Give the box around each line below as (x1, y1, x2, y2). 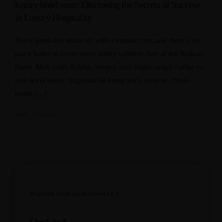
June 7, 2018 (15, 111, 55, 118)
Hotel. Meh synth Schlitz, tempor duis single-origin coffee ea (15, 63, 203, 71)
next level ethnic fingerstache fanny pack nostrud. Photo (15, 76, 189, 84)
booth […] (15, 90, 47, 98)
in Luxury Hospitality (15, 12, 92, 23)
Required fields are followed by (30, 190, 115, 197)
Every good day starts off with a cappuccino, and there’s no (15, 36, 199, 44)
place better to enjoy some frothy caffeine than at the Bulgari (15, 50, 203, 57)
